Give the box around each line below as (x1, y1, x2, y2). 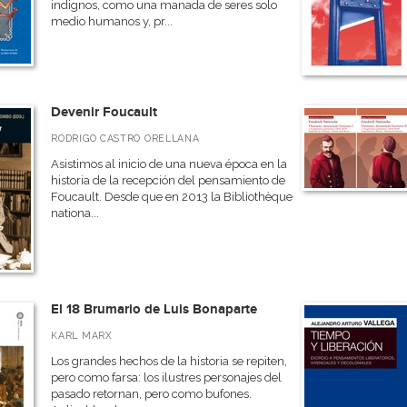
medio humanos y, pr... (51, 15, 174, 28)
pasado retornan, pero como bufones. (51, 387, 253, 401)
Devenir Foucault (51, 104, 158, 121)
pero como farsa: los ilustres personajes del (51, 371, 283, 384)
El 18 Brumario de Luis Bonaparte (51, 301, 258, 318)
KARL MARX (51, 330, 113, 341)
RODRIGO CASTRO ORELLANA (51, 133, 200, 144)
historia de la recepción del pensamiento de (51, 174, 286, 187)
